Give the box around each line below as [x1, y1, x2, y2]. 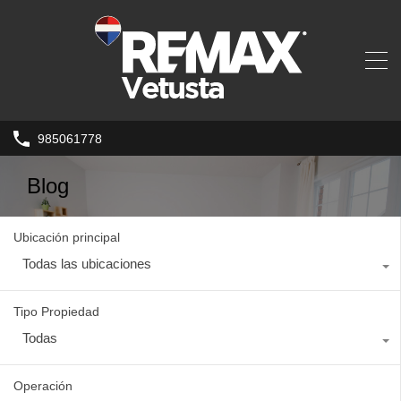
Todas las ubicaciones [22, 256, 151, 272]
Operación [13, 379, 73, 394]
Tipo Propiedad [13, 304, 99, 320]
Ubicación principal [13, 230, 120, 245]
